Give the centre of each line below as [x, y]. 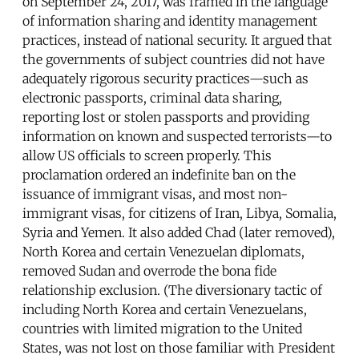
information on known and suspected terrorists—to [177, 137]
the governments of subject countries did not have [173, 60]
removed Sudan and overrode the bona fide [149, 271]
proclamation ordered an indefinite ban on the [159, 175]
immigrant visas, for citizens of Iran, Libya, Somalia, [179, 214]
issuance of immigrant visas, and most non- [155, 194]
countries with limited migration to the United [162, 329]
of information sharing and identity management [170, 21]
